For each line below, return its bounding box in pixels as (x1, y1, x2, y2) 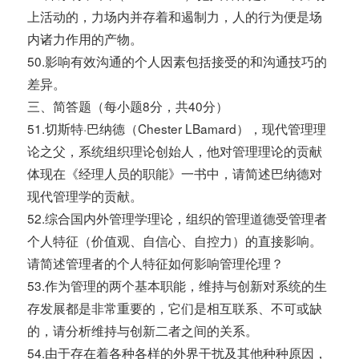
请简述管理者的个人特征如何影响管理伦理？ (27, 254, 284, 272)
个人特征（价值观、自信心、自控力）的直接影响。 (27, 232, 323, 250)
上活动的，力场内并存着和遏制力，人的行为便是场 (27, 7, 323, 26)
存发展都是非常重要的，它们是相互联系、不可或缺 (27, 299, 323, 317)
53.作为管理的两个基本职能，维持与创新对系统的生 (27, 276, 328, 295)
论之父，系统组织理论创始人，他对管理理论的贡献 (27, 142, 323, 160)
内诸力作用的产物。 (27, 30, 143, 48)
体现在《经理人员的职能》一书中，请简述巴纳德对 (27, 164, 323, 183)
